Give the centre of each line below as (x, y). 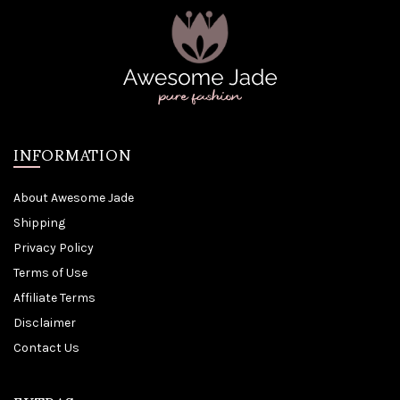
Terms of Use (50, 273)
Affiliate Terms (54, 298)
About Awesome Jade (74, 198)
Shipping (39, 223)
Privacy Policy (54, 248)
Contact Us (46, 348)
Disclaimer (45, 323)
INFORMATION (72, 154)
